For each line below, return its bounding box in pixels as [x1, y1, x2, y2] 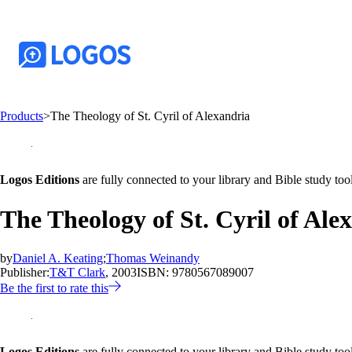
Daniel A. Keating [13, 251, 103, 265]
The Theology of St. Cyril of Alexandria [50, 109, 250, 123]
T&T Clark [49, 265, 105, 279]
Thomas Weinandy [106, 251, 200, 265]
